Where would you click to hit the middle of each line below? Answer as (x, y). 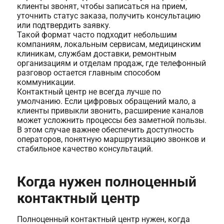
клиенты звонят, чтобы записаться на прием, (102, 6)
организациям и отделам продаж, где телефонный (111, 63)
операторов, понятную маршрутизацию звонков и (111, 139)
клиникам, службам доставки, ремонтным (96, 53)
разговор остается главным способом (88, 72)
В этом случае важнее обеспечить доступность (105, 129)
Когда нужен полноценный (106, 181)
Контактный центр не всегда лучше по (89, 91)
